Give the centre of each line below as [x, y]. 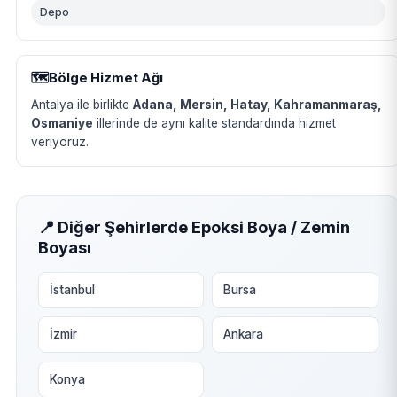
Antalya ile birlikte [82, 104]
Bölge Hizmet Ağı [105, 78]
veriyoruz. [59, 141]
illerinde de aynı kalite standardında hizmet [214, 123]
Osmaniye [62, 123]
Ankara [244, 335]
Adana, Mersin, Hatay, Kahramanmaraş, [257, 104]
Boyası [64, 247]
